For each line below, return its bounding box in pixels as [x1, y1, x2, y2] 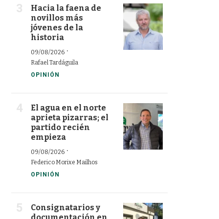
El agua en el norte [31, 103, 106, 112]
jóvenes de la [31, 22, 83, 32]
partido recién [31, 122, 90, 132]
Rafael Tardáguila [31, 59, 78, 66]
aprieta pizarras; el [31, 112, 109, 122]
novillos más [31, 13, 83, 22]
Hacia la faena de [31, 3, 101, 13]
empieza [31, 132, 66, 142]
